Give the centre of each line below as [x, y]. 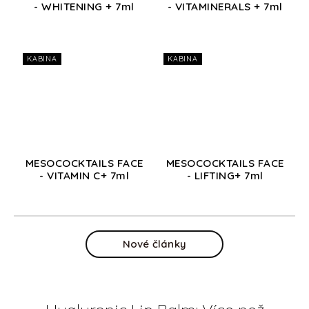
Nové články [154, 244]
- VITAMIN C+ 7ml [84, 176]
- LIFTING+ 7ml [225, 176]
